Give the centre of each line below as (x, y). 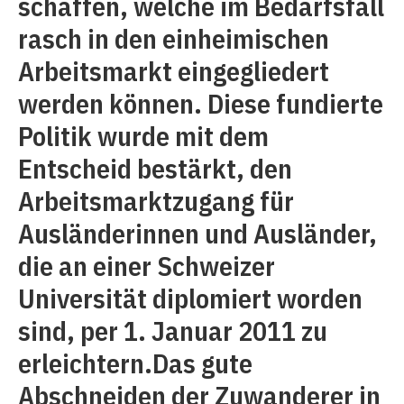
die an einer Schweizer (147, 266)
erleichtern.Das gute (135, 363)
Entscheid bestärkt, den (155, 168)
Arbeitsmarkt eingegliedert (174, 71)
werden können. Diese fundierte (201, 103)
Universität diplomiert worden (190, 298)
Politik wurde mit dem (143, 136)
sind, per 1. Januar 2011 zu (173, 331)
